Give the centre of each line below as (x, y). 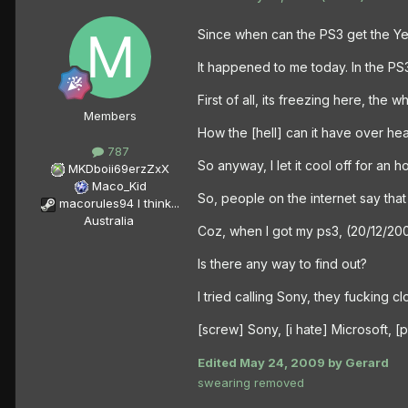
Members (110, 116)
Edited (219, 363)
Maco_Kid (119, 186)
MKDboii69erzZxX (119, 169)
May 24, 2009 (282, 363)
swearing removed (251, 383)
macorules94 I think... (119, 204)
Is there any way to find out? (282, 264)
